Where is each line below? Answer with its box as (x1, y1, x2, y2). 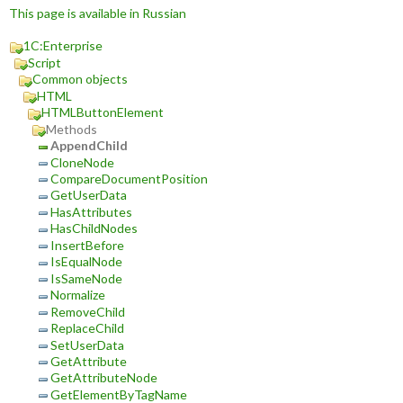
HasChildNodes (50, 220, 138, 237)
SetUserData (50, 336, 124, 353)
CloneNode (50, 154, 114, 170)
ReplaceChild (50, 320, 124, 336)
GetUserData (50, 187, 127, 203)
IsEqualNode (50, 254, 122, 270)
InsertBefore (50, 237, 124, 253)
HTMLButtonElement (41, 104, 164, 121)
